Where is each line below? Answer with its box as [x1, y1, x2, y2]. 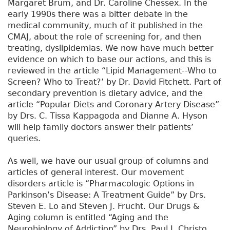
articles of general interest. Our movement [8, 167, 184, 178]
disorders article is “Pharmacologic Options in [8, 179, 194, 189]
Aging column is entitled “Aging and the [8, 213, 168, 223]
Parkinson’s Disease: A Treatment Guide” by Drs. [8, 190, 206, 200]
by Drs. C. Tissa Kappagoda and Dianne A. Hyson [8, 111, 207, 121]
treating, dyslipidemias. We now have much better [8, 43, 214, 53]
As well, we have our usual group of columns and [8, 156, 208, 166]
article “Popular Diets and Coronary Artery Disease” [8, 100, 219, 110]
